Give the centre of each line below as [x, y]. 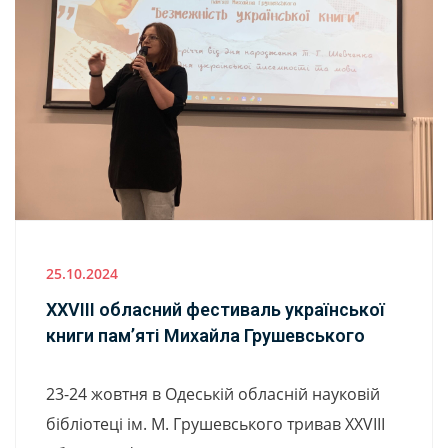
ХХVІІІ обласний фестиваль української [215, 310]
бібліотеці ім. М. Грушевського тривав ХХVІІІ [215, 424]
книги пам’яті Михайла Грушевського [205, 336]
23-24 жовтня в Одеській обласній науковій [213, 394]
